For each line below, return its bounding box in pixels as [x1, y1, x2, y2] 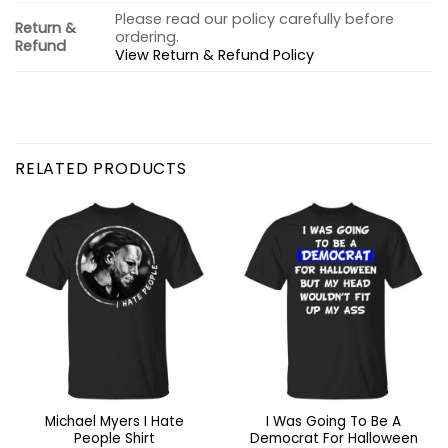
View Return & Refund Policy [115, 45, 315, 66]
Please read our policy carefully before [115, 9, 395, 30]
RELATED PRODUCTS [15, 157, 187, 181]
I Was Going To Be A [266, 412, 401, 432]
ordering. [115, 27, 180, 48]
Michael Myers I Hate [45, 412, 184, 432]
